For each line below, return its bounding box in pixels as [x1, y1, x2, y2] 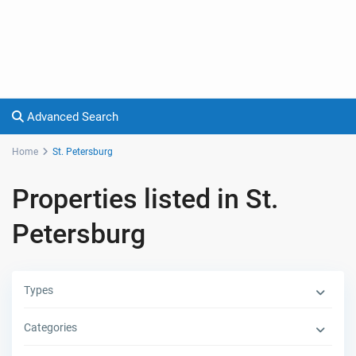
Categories [24, 321, 78, 335]
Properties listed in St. [12, 183, 280, 215]
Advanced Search [24, 110, 119, 125]
